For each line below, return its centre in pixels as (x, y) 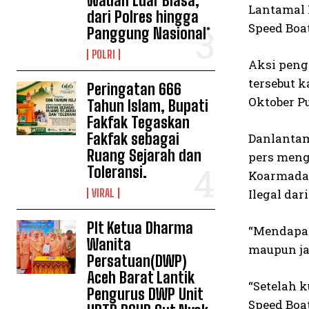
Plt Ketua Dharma (140, 228)
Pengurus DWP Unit (146, 294)
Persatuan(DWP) (137, 261)
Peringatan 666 (134, 89)
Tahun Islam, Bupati (148, 106)
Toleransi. (117, 172)
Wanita (109, 245)
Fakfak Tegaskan (139, 122)
